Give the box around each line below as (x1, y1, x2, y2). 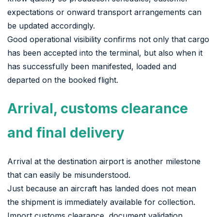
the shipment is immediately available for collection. (7, 197, 195, 207)
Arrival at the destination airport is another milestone (7, 156, 201, 166)
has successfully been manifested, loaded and (7, 61, 176, 71)
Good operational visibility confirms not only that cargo (7, 34, 209, 44)
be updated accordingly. (7, 20, 95, 31)
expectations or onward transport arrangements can (7, 7, 201, 17)
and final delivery (7, 124, 124, 141)
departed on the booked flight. (7, 75, 118, 85)
